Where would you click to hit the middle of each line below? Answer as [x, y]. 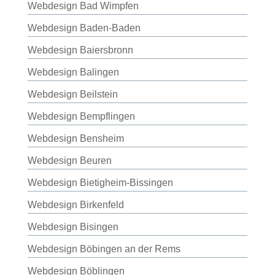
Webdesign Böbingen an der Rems [104, 249]
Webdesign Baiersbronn [80, 50]
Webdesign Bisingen [73, 227]
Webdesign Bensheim [76, 138]
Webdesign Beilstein [72, 94]
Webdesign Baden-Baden [84, 28]
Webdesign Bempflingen [81, 116]
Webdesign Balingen [73, 72]
